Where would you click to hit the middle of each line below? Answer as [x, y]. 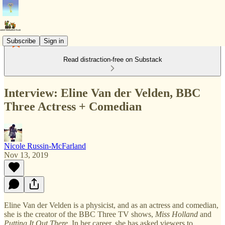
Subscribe [21, 41]
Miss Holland [177, 214]
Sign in [54, 41]
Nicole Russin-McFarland [45, 146]
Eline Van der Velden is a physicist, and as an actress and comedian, [111, 205]
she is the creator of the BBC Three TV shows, [80, 214]
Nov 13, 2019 [26, 155]
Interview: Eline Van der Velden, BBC [102, 93]
